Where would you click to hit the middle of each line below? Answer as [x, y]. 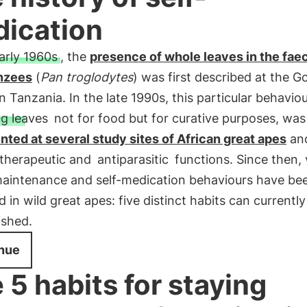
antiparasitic [133, 159]
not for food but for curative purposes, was [178, 118]
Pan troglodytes [86, 77]
